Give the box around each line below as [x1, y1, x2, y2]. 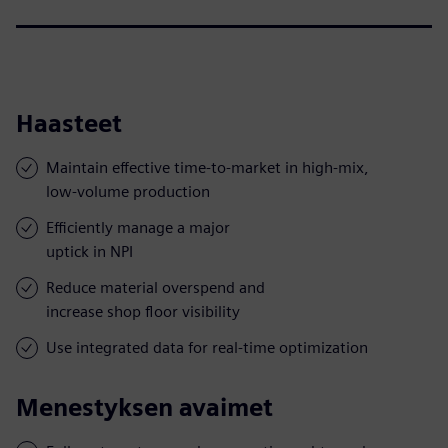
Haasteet [16, 108, 122, 138]
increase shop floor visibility [46, 301, 240, 321]
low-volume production [46, 181, 210, 201]
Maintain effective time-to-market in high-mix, [46, 157, 369, 177]
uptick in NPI [46, 241, 133, 261]
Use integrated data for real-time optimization [46, 337, 368, 357]
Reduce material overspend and [46, 277, 265, 297]
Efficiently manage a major [46, 217, 230, 237]
